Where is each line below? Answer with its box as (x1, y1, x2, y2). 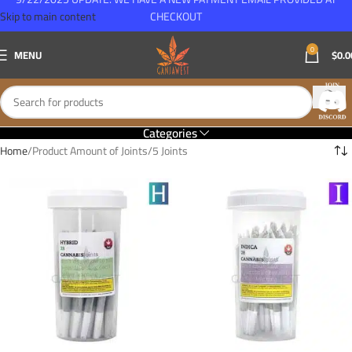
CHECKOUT (150, 6, 202, 27)
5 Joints (152, 141, 188, 161)
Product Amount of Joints (32, 141, 148, 161)
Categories (142, 122, 197, 145)
